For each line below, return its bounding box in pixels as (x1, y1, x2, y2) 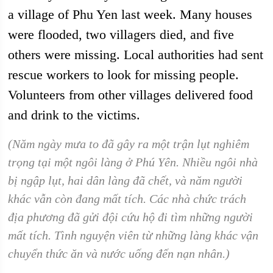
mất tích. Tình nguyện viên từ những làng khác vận (8, 229, 259, 242)
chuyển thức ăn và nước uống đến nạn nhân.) (8, 247, 230, 260)
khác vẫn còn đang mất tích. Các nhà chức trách (8, 192, 247, 205)
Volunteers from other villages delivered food (8, 87, 253, 102)
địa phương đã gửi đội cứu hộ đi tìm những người (8, 210, 253, 224)
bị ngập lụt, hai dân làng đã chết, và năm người (8, 174, 243, 187)
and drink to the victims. (8, 107, 141, 122)
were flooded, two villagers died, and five (8, 27, 235, 42)
